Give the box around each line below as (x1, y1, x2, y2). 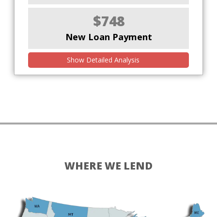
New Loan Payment (65, 31, 152, 43)
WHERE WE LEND (64, 158, 153, 172)
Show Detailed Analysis (67, 55, 142, 65)
